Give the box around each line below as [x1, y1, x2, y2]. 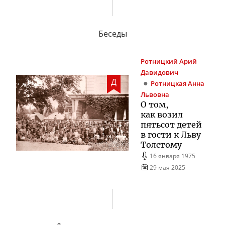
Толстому [141, 139, 182, 150]
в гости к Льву [141, 129, 201, 140]
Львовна [141, 90, 169, 99]
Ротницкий [141, 57, 178, 66]
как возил [141, 109, 183, 120]
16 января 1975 [150, 151, 196, 160]
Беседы [98, 28, 127, 39]
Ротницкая [150, 79, 186, 88]
